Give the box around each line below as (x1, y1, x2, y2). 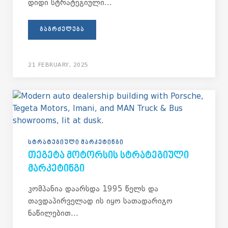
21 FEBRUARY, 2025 (28, 62, 89, 68)
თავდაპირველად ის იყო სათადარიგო (28, 196, 173, 206)
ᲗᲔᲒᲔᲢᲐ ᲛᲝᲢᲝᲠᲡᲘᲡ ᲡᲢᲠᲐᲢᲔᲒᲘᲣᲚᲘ (28, 150, 189, 162)
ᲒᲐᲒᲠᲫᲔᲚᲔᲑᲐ (40, 26, 84, 33)
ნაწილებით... (28, 209, 78, 218)
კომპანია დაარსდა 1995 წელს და (28, 184, 158, 193)
